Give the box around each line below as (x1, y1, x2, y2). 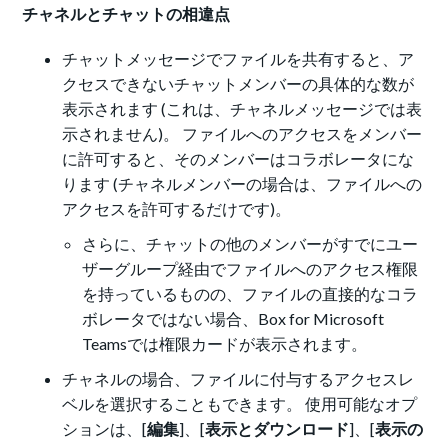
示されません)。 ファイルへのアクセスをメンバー (62, 124, 423, 144)
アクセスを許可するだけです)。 (62, 199, 292, 219)
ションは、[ (62, 419, 148, 439)
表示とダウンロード (205, 419, 350, 439)
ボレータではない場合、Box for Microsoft (82, 309, 385, 329)
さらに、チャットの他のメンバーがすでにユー (82, 234, 419, 254)
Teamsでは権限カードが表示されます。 (82, 334, 368, 354)
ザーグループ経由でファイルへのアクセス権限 (82, 259, 419, 279)
